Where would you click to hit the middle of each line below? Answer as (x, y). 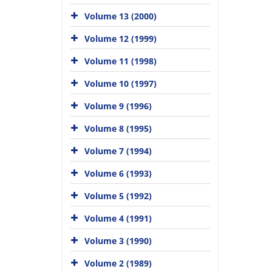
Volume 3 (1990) (118, 240)
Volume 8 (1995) (118, 128)
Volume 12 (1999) (121, 38)
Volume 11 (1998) (121, 61)
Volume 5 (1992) (118, 195)
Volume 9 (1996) (118, 106)
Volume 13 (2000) (121, 16)
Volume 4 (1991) (118, 218)
